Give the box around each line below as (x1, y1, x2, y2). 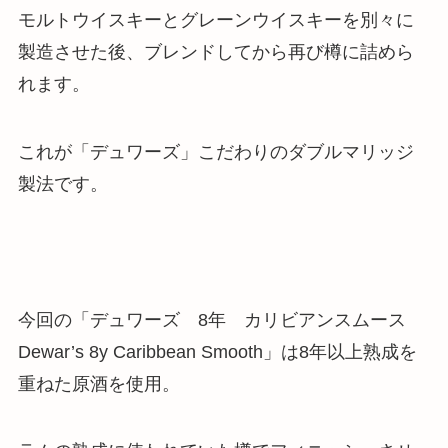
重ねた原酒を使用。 (17, 373, 180, 394)
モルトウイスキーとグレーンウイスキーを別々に (17, 10, 414, 31)
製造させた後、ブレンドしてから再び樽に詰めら (17, 42, 414, 63)
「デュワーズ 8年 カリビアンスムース (71, 309, 424, 330)
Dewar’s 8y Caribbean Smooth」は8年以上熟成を (17, 341, 417, 362)
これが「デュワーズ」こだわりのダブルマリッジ (17, 141, 414, 162)
